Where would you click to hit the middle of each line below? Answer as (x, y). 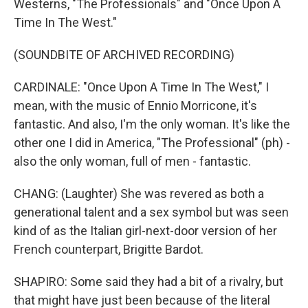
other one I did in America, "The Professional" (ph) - (152, 143)
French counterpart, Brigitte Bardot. (109, 249)
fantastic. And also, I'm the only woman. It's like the (152, 124)
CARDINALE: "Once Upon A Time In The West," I (141, 87)
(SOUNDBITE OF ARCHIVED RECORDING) (124, 55)
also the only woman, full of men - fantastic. (132, 161)
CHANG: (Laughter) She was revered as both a (139, 194)
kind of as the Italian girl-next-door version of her (145, 231)
